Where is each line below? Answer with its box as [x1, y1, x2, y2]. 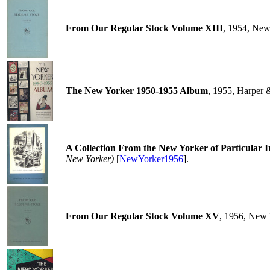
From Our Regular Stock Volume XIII [66, 23, 223, 33]
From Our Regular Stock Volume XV [66, 211, 219, 221]
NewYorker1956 [119, 154, 183, 164]
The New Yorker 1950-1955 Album [66, 86, 208, 96]
